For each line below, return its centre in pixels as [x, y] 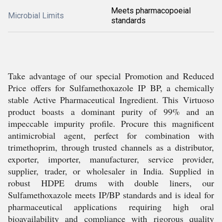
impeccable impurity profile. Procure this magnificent [111, 123]
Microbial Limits [36, 16]
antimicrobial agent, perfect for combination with [111, 135]
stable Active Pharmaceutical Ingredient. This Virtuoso [111, 100]
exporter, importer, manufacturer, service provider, [111, 159]
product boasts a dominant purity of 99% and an [111, 111]
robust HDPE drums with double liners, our [111, 183]
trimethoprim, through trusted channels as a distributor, [111, 147]
